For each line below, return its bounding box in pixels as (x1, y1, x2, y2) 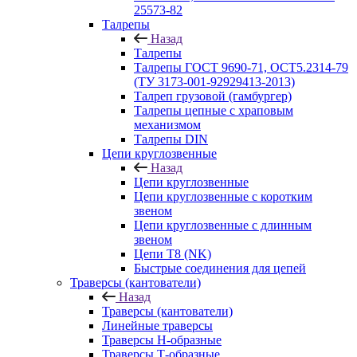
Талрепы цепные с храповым (134, 104, 293, 117)
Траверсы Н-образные (102, 333, 222, 347)
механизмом (134, 118, 201, 131)
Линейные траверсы (102, 319, 213, 332)
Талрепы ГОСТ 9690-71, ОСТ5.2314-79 (134, 61, 348, 74)
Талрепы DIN (134, 132, 208, 146)
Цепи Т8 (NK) (134, 247, 211, 261)
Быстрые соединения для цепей (134, 261, 306, 275)
